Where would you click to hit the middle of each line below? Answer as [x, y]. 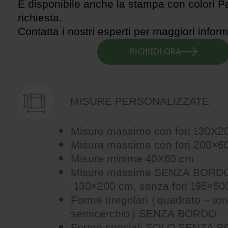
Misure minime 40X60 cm [132, 159]
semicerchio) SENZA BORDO [143, 214]
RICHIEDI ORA [155, 51]
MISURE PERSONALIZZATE [140, 102]
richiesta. [40, 18]
